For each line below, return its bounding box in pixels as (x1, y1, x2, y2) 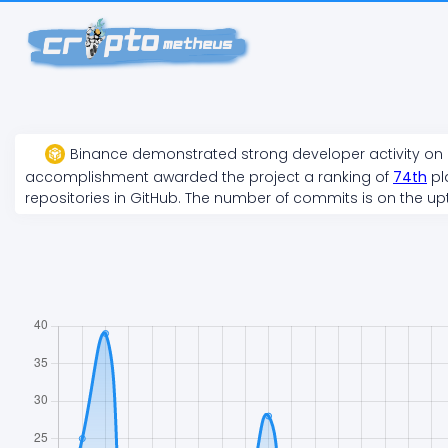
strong (241, 144, 288, 165)
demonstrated (128, 144, 241, 165)
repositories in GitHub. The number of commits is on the (25, 188, 427, 208)
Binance (70, 144, 128, 165)
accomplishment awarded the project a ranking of (25, 167, 393, 187)
